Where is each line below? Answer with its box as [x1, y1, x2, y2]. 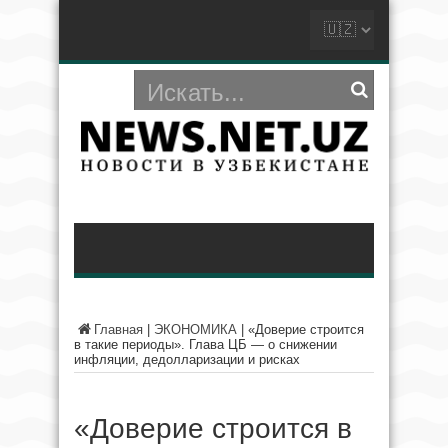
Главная [94, 322, 143, 337]
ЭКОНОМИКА [154, 322, 237, 337]
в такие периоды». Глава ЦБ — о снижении [74, 337, 337, 352]
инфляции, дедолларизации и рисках [74, 352, 300, 367]
